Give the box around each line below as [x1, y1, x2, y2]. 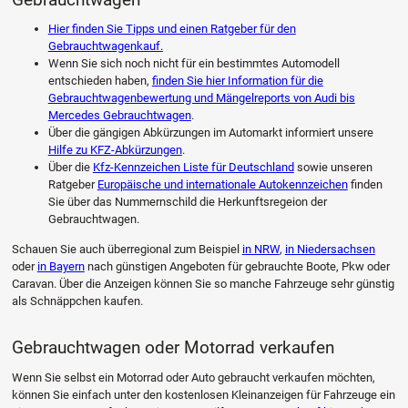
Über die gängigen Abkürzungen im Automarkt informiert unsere [47, 126, 373, 140]
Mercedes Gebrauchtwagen [47, 108, 191, 123]
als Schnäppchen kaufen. [11, 293, 143, 308]
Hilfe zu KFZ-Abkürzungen [47, 143, 182, 158]
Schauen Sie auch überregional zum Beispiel [11, 241, 242, 256]
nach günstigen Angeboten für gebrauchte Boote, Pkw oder [84, 259, 390, 273]
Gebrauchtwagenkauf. [47, 39, 163, 54]
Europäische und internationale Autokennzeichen [97, 178, 348, 192]
